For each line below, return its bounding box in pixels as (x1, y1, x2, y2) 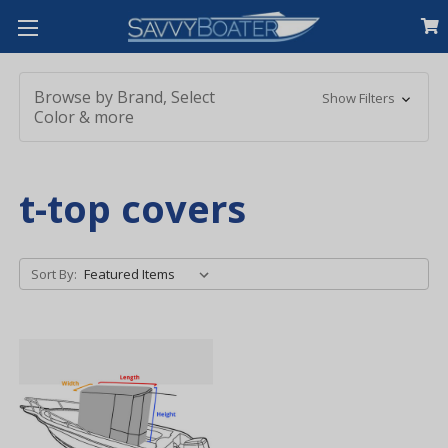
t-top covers (19, 182, 247, 234)
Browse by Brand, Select (34, 86, 216, 108)
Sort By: (31, 265, 78, 283)
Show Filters (321, 89, 398, 107)
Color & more (34, 106, 135, 128)
